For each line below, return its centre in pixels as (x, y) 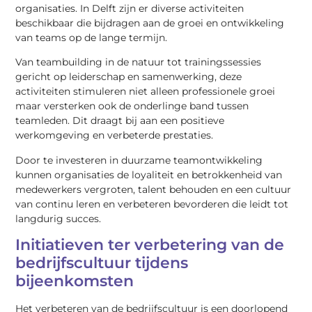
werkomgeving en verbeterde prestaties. (115, 135)
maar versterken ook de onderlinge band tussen (132, 106)
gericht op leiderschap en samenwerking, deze (129, 77)
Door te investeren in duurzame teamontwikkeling (139, 160)
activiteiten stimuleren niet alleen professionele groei (146, 92)
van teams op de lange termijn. (92, 37)
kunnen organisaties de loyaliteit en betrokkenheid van (149, 174)
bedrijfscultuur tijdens (102, 263)
